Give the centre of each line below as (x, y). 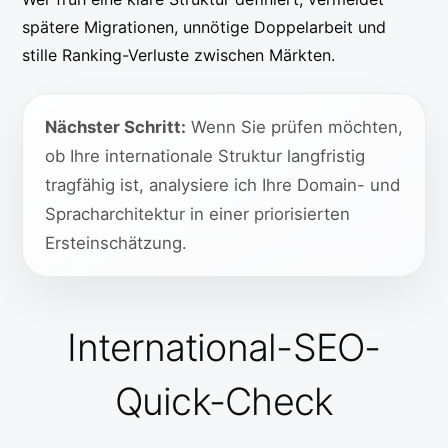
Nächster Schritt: (115, 126)
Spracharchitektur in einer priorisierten (197, 213)
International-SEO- (224, 348)
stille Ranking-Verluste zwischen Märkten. (179, 55)
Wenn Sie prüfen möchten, (294, 126)
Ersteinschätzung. (115, 242)
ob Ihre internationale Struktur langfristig (204, 155)
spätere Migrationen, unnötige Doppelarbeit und (204, 27)
